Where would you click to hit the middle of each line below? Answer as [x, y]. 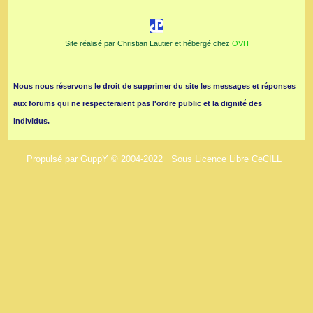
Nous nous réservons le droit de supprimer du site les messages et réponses [154, 86]
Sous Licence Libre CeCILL [227, 159]
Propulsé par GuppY [68, 159]
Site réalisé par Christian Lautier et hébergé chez [148, 43]
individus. [31, 121]
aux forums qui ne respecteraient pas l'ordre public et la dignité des [138, 103]
